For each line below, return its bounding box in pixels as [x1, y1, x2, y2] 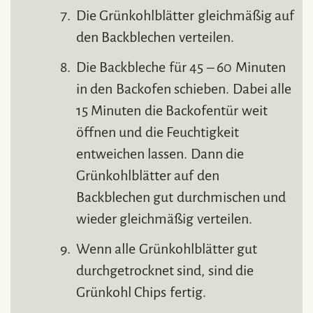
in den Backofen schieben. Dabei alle [76, 80, 292, 96]
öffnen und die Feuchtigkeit [76, 124, 240, 140]
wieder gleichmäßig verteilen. [76, 210, 252, 226]
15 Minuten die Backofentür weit [76, 102, 268, 118]
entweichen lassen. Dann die [76, 145, 245, 161]
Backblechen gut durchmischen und [76, 189, 286, 205]
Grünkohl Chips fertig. [76, 284, 206, 300]
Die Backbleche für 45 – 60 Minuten [76, 59, 286, 75]
